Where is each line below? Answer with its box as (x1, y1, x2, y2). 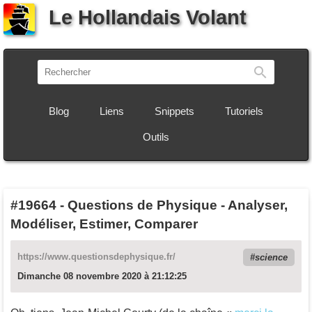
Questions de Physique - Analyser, (68, 197, 288, 212)
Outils (143, 130, 169, 143)
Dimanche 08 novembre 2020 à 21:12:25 (17, 270, 187, 281)
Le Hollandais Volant (48, 6, 247, 29)
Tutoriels (225, 104, 263, 117)
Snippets (155, 104, 194, 117)
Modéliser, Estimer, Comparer (10, 216, 198, 231)
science (255, 251, 288, 263)
